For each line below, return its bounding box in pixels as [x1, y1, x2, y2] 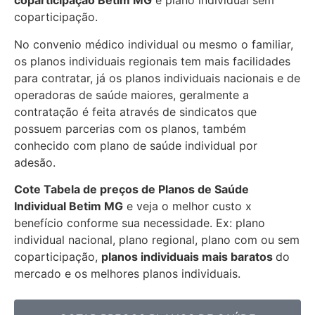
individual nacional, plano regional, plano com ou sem [14, 233, 300, 247]
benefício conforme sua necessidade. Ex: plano [14, 216, 265, 231]
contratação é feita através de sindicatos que [14, 104, 257, 119]
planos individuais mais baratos [101, 250, 276, 264]
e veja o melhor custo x [123, 199, 252, 214]
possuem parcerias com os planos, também [14, 121, 246, 136]
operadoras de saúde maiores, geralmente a [14, 87, 249, 102]
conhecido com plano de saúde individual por [14, 138, 257, 153]
